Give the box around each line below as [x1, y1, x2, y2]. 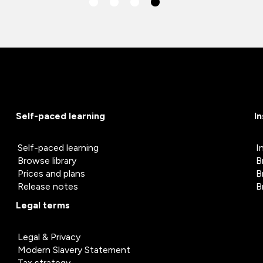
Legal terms [16, 200, 70, 211]
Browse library [18, 155, 76, 167]
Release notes [18, 181, 78, 193]
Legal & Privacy [18, 231, 80, 243]
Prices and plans [18, 168, 85, 180]
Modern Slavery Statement [18, 244, 130, 256]
